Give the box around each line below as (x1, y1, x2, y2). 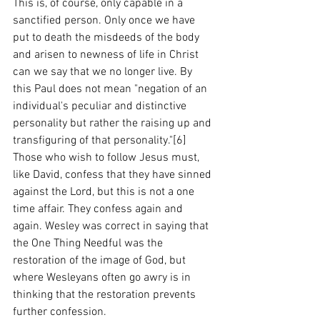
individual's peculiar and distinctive (13, 99, 189, 114)
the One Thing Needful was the (13, 236, 166, 251)
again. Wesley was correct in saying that (13, 219, 211, 234)
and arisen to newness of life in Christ (13, 47, 201, 62)
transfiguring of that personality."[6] (13, 133, 192, 148)
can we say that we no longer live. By (13, 64, 195, 79)
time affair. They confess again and (13, 201, 186, 216)
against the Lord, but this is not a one (13, 184, 197, 199)
